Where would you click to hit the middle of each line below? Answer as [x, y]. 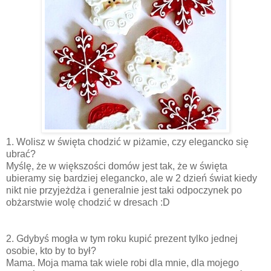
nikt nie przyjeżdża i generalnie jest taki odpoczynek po [124, 190]
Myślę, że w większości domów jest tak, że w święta [117, 166]
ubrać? [22, 154]
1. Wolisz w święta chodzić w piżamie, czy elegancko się [127, 142]
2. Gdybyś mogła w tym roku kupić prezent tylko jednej [122, 238]
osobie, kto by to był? [52, 250]
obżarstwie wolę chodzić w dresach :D [88, 202]
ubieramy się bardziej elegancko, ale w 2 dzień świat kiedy [132, 178]
